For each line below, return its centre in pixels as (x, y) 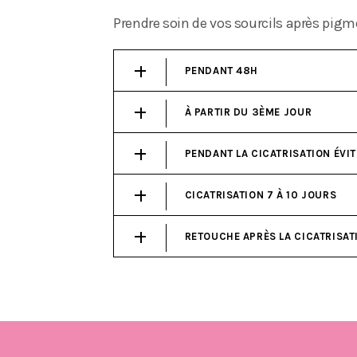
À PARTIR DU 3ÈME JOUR (248, 112)
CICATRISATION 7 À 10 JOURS (261, 194)
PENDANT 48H (222, 70)
